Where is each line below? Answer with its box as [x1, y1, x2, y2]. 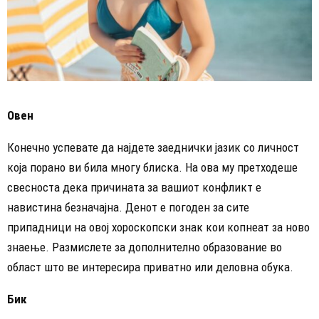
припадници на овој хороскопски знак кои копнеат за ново [7, 219, 310, 234]
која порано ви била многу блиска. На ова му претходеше [7, 159, 298, 174]
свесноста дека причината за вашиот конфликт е [7, 179, 261, 194]
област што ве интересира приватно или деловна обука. [7, 259, 293, 274]
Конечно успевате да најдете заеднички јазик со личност [7, 140, 299, 155]
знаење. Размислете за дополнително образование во [7, 239, 282, 254]
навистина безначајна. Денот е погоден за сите [7, 199, 249, 214]
